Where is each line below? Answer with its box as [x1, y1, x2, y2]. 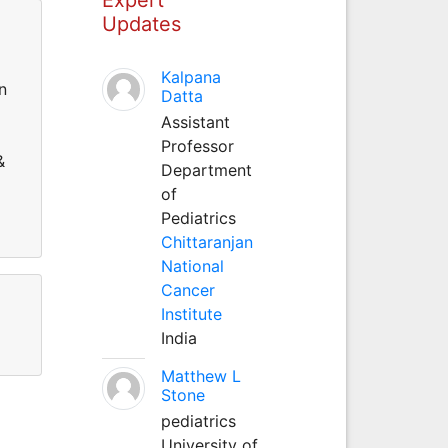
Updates [101, 11, 181, 36]
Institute [160, 303, 222, 324]
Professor [160, 135, 234, 156]
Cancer [160, 279, 215, 300]
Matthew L [160, 365, 241, 386]
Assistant [160, 111, 230, 132]
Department [160, 159, 252, 180]
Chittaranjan [160, 231, 253, 252]
